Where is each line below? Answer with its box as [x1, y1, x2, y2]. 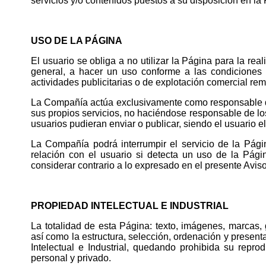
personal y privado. [31, 252, 111, 263]
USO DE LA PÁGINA [31, 35, 122, 46]
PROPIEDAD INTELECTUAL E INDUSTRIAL [31, 200, 229, 211]
